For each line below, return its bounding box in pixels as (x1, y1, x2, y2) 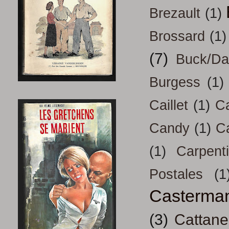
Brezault (149, 6, 200, 21)
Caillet (149, 98, 188, 113)
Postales (149, 167, 203, 182)
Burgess (149, 75, 200, 90)
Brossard (149, 29, 205, 44)
